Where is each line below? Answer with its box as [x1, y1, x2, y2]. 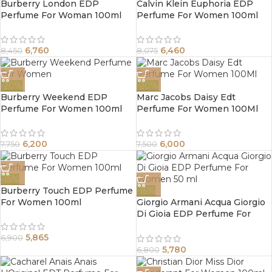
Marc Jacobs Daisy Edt [136, 91, 236, 103]
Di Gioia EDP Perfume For [136, 208, 251, 219]
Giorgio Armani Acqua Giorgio [136, 196, 265, 208]
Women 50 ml [136, 219, 198, 231]
